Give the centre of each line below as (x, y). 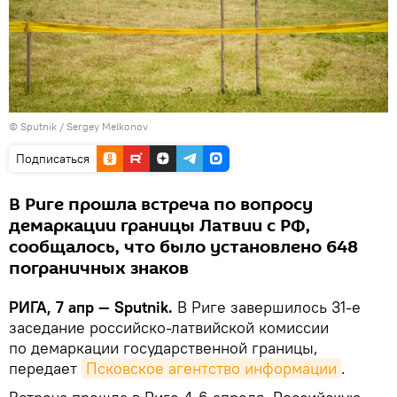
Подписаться (53, 159)
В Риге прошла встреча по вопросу (161, 205)
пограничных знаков (99, 269)
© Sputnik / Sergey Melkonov (78, 127)
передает (45, 369)
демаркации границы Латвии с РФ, (160, 226)
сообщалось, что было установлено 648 (183, 248)
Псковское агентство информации (211, 369)
